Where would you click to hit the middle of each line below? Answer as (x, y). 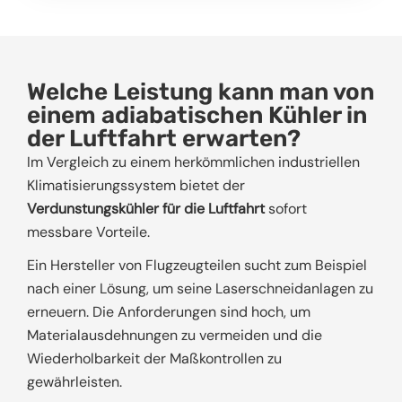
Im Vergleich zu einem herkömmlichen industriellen (193, 162)
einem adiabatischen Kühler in (197, 116)
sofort (286, 209)
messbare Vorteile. (88, 232)
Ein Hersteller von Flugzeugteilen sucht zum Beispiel (197, 266)
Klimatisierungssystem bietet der (136, 186)
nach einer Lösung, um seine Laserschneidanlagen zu (200, 289)
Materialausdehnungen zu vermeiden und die (175, 336)
